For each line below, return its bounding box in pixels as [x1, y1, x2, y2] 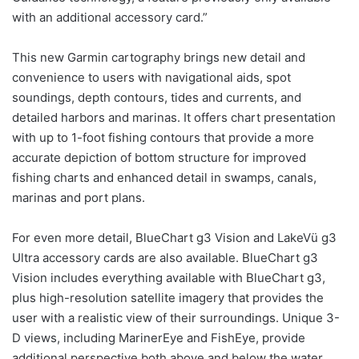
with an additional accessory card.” [12, 10, 208, 25]
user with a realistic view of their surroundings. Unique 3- [12, 310, 340, 325]
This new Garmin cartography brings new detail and [12, 50, 305, 65]
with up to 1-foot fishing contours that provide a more [12, 130, 314, 145]
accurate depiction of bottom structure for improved [12, 150, 306, 165]
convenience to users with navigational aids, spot [12, 70, 291, 85]
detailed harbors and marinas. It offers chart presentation [12, 110, 336, 125]
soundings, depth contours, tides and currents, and [12, 90, 301, 105]
